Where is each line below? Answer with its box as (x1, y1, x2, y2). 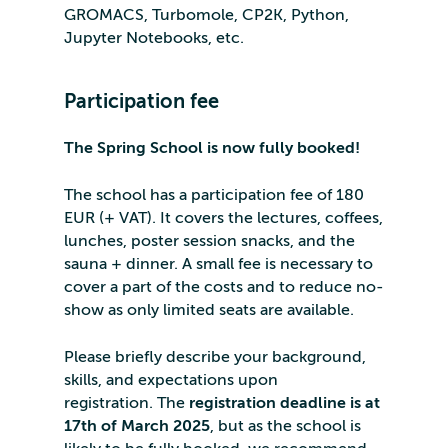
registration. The (64, 393, 189, 412)
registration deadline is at (189, 393, 380, 412)
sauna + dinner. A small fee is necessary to (64, 254, 373, 273)
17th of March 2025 (64, 416, 210, 435)
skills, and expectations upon (64, 370, 278, 389)
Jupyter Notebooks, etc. (64, 28, 244, 47)
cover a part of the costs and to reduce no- (64, 277, 384, 296)
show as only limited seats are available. (64, 300, 354, 319)
